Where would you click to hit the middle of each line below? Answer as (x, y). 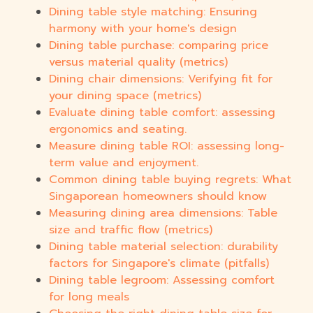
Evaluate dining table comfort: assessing (162, 113)
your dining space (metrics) (125, 96)
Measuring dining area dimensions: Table (163, 213)
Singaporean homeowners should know (158, 197)
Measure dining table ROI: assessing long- (167, 146)
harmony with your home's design (143, 29)
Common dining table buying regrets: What (170, 180)
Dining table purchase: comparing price (159, 46)
